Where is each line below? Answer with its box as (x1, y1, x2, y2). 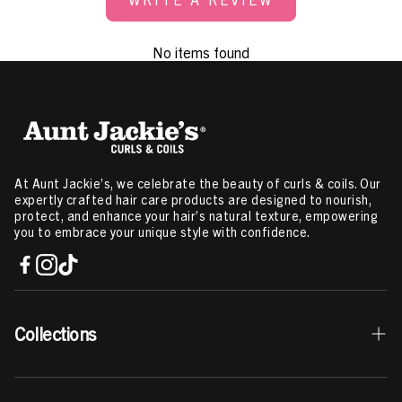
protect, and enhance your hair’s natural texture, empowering (14, 207, 378, 224)
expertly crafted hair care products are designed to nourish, (14, 191, 371, 208)
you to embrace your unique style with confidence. (14, 223, 310, 240)
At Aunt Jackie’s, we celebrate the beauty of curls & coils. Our (14, 175, 381, 192)
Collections (14, 322, 96, 345)
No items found (153, 42, 249, 61)
